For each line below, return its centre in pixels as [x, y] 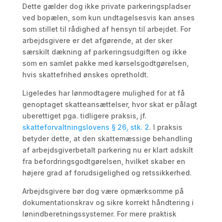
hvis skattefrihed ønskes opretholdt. [85, 75]
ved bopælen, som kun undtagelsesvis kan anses [108, 18]
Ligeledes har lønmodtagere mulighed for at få [103, 93]
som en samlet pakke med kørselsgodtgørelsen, [105, 63]
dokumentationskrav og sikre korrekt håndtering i [108, 202]
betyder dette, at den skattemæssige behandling [107, 139]
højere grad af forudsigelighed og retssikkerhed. [107, 173]
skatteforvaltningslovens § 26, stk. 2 [85, 127]
